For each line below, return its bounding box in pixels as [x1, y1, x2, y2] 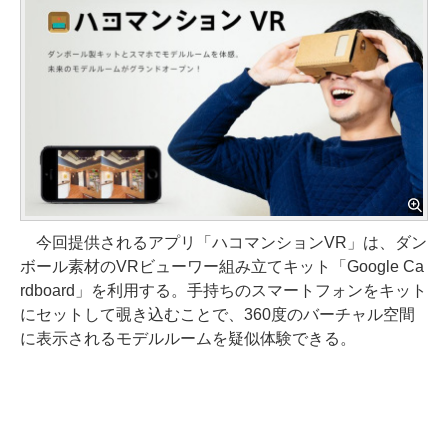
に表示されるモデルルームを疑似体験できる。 [20, 329, 356, 347]
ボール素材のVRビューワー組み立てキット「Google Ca [20, 257, 424, 275]
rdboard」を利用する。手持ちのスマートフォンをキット [20, 281, 427, 299]
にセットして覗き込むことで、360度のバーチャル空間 [20, 305, 415, 323]
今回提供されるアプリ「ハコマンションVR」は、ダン [20, 233, 427, 251]
